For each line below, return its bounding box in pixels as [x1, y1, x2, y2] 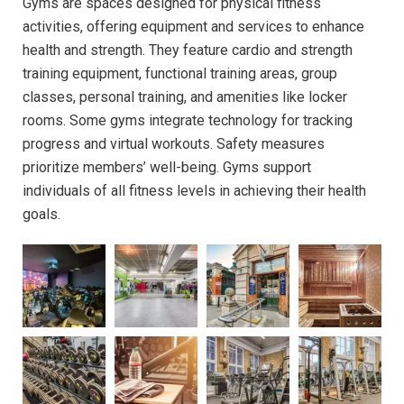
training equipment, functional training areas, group [23, 65, 337, 83]
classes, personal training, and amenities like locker [23, 88, 347, 106]
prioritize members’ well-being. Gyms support [23, 159, 311, 177]
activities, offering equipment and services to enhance [23, 18, 364, 36]
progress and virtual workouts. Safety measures [23, 135, 325, 153]
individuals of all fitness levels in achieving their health [23, 182, 366, 200]
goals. [23, 206, 60, 224]
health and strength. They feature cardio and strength [23, 41, 353, 60]
